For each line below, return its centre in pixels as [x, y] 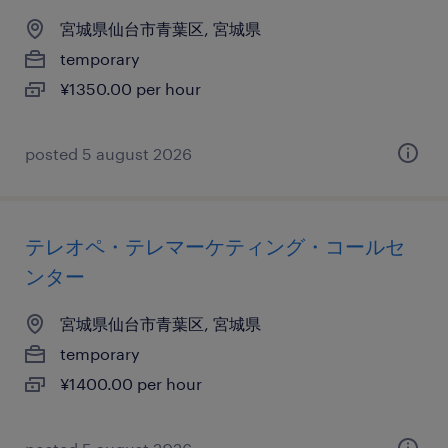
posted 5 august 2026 [108, 153]
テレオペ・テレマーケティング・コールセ [215, 246]
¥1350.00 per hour [130, 88]
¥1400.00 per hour [131, 383]
